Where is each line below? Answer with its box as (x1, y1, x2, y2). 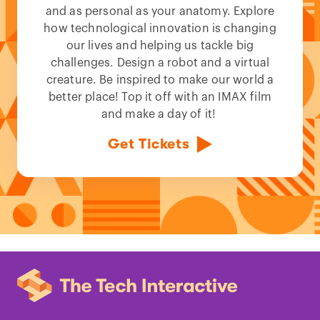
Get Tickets (107, 135, 190, 152)
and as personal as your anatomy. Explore (45, 5, 275, 17)
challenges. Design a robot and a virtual (50, 56, 270, 69)
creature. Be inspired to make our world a (46, 74, 274, 86)
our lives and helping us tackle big (66, 39, 254, 51)
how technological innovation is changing (44, 22, 276, 34)
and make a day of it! (101, 108, 219, 120)
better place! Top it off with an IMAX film (49, 91, 271, 103)
